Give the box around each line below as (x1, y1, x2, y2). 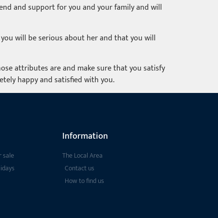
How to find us (65, 175, 104, 187)
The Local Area (62, 150, 103, 162)
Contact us (65, 163, 94, 174)
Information (62, 129, 108, 144)
